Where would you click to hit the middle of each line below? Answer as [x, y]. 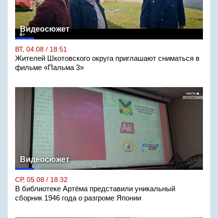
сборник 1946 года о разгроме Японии [78, 198]
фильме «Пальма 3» [49, 68]
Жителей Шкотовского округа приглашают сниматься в [107, 58]
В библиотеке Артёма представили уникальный [95, 189]
